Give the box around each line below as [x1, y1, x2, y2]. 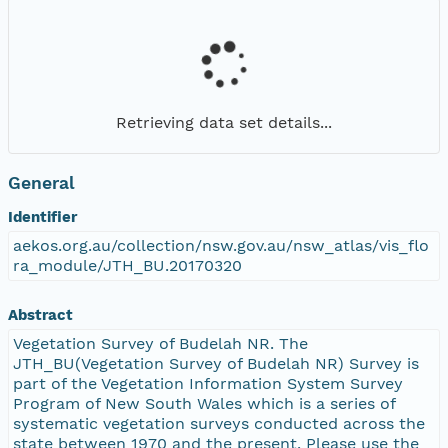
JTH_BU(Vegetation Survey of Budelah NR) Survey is [13, 353, 419, 373]
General [8, 172, 75, 193]
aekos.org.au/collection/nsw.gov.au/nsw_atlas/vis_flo [13, 235, 429, 255]
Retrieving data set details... [116, 112, 332, 132]
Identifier [8, 207, 77, 226]
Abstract [8, 305, 73, 324]
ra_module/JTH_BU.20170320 [13, 255, 242, 275]
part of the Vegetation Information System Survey [13, 373, 403, 393]
